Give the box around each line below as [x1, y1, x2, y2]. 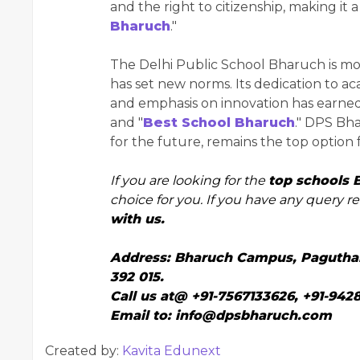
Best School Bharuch [143, 115, 295, 131]
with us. [110, 211, 165, 227]
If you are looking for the [110, 173, 268, 189]
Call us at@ [110, 288, 191, 305]
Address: [110, 250, 174, 266]
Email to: [110, 308, 175, 324]
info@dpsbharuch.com [175, 308, 332, 324]
